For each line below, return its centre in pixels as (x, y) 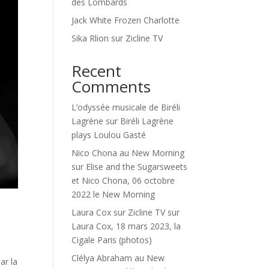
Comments (111, 86)
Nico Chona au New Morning (128, 153)
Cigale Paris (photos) (112, 240)
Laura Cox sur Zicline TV (119, 212)
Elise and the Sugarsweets (137, 167)
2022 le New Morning (113, 194)
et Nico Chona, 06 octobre (123, 180)
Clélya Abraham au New (118, 258)
